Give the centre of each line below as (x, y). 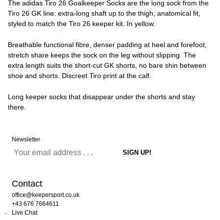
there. (17, 107)
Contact (27, 184)
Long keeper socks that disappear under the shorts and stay (101, 97)
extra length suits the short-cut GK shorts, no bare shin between (107, 65)
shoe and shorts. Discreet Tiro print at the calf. (80, 76)
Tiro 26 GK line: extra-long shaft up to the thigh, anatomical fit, (104, 13)
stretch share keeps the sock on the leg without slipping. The (102, 55)
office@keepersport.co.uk (46, 195)
